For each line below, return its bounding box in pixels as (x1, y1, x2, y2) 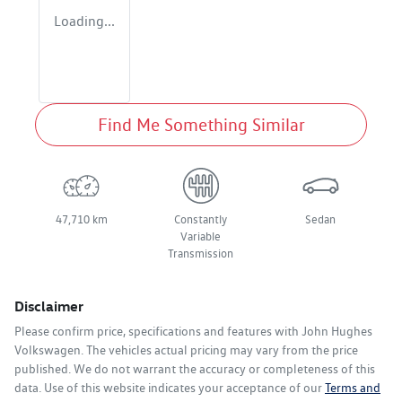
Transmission (168, 247, 234, 261)
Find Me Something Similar (97, 114, 305, 136)
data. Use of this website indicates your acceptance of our (14, 380, 322, 396)
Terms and (325, 380, 380, 396)
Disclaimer (14, 297, 83, 316)
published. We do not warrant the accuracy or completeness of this (14, 362, 375, 377)
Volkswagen (14, 343, 81, 358)
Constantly (174, 213, 228, 227)
